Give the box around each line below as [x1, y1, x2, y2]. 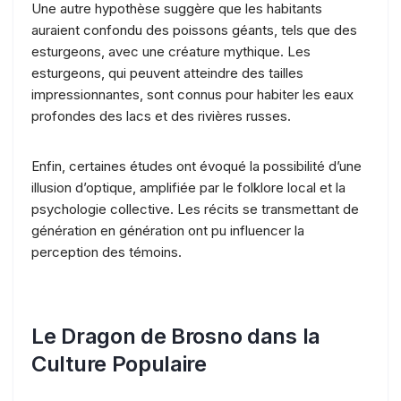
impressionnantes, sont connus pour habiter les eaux [31, 85, 354, 103]
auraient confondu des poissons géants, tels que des [31, 21, 357, 38]
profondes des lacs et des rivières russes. [31, 107, 291, 124]
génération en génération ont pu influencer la [31, 221, 304, 239]
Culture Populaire [31, 350, 207, 377]
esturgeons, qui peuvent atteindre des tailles [31, 64, 303, 81]
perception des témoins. [31, 243, 182, 260]
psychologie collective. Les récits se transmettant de [31, 200, 359, 218]
